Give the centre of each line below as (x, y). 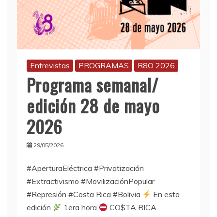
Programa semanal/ (93, 85)
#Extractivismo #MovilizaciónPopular (91, 181)
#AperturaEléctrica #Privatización (85, 168)
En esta (166, 194)
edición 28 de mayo (93, 106)
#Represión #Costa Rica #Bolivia (85, 194)
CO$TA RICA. (133, 208)
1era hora (80, 208)
